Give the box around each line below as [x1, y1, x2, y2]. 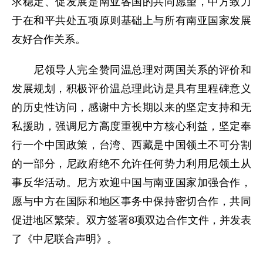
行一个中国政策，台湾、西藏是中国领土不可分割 [12, 139, 251, 151]
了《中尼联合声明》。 [12, 233, 117, 245]
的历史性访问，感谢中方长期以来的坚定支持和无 [12, 102, 251, 113]
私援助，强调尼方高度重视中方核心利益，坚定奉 [12, 120, 251, 132]
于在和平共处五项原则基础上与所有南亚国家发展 [12, 15, 251, 26]
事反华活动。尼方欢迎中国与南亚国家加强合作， [12, 177, 251, 188]
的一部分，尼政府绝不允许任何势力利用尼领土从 [12, 158, 251, 170]
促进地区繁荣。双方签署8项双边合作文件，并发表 [12, 214, 251, 226]
